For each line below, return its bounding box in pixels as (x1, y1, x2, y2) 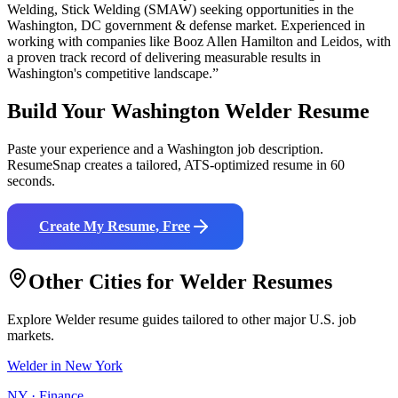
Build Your (7, 99, 111, 123)
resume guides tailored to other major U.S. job (95, 312, 356, 327)
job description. (234, 141, 323, 157)
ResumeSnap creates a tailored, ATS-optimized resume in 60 (7, 157, 345, 173)
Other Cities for (28, 270, 179, 294)
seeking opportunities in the (196, 2, 354, 18)
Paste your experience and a (7, 141, 167, 157)
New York (65, 358, 123, 373)
